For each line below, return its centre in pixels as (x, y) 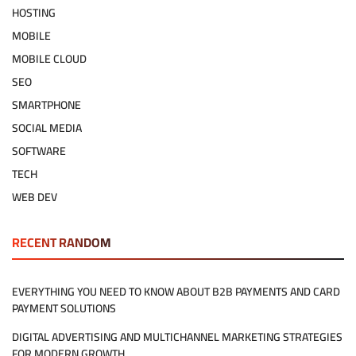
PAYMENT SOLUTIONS (64, 309)
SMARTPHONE (46, 105)
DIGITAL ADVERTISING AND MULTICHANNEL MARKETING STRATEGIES (177, 337)
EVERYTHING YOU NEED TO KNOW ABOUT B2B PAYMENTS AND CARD (176, 292)
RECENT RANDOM (62, 243)
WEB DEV (35, 197)
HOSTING (34, 13)
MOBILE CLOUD (49, 59)
